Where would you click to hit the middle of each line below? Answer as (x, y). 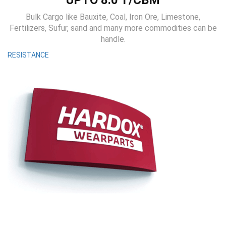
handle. (113, 39)
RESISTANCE (28, 55)
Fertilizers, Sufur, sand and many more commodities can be (113, 28)
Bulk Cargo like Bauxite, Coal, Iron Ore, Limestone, (113, 17)
